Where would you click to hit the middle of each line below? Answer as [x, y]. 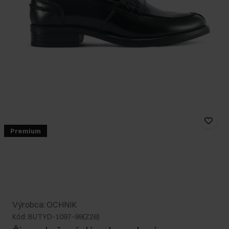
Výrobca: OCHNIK [44, 205]
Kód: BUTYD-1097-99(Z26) [56, 217]
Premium [26, 131]
